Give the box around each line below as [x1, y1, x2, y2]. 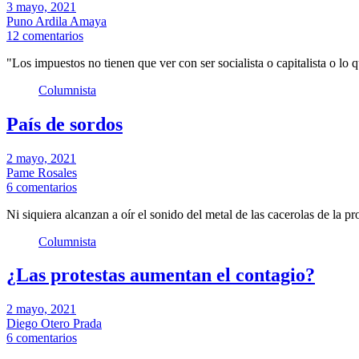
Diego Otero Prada [6, 317, 102, 331]
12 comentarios [6, 28, 83, 42]
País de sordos [6, 113, 123, 135]
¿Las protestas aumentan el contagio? [6, 264, 315, 286]
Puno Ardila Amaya [6, 14, 107, 28]
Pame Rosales [6, 165, 77, 179]
